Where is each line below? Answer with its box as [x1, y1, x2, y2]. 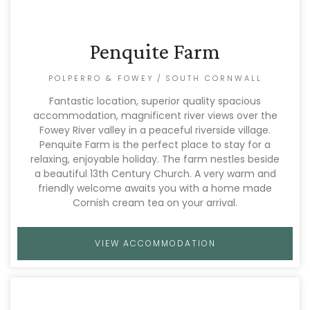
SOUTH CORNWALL [165, 73, 262, 84]
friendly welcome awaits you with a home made [38, 181, 272, 195]
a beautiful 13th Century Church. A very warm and [34, 167, 276, 181]
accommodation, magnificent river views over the [33, 109, 277, 122]
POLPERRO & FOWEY [48, 73, 154, 84]
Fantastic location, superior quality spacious [49, 94, 261, 108]
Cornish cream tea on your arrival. [73, 196, 237, 210]
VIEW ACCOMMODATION [94, 237, 216, 249]
